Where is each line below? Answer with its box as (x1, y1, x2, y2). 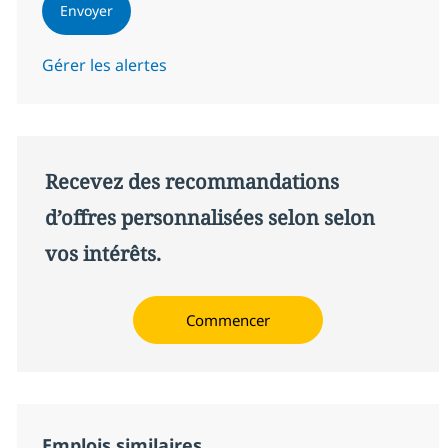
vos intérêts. (44, 240, 161, 268)
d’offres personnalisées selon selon (44, 204, 375, 232)
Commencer (185, 310, 270, 331)
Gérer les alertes (41, 54, 167, 77)
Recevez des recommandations (44, 168, 339, 196)
